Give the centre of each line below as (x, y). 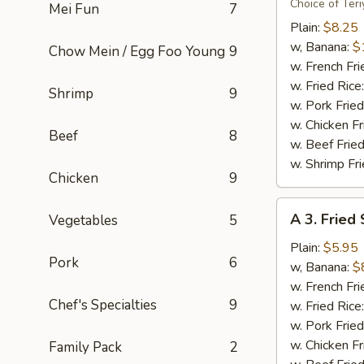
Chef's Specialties (103, 305)
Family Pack (85, 347)
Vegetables (83, 221)
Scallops (300, 266)
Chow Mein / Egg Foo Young (137, 52)
